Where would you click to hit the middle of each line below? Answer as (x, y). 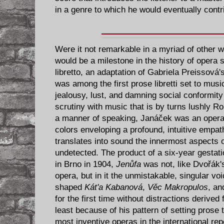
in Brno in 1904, (85, 164)
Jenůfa (128, 164)
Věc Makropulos (178, 187)
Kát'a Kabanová (113, 187)
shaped (70, 187)
